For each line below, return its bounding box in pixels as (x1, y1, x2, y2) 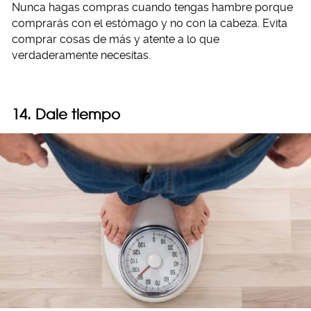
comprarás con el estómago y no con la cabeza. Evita (12, 16, 287, 30)
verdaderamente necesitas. (12, 48, 151, 62)
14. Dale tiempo (12, 105, 120, 123)
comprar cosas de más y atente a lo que (12, 32, 219, 46)
